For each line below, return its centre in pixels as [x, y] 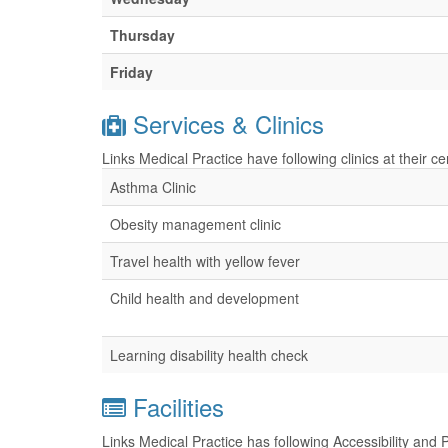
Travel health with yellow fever [205, 261]
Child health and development [204, 298]
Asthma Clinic [153, 187]
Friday [131, 72]
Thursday [142, 35]
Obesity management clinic [195, 224]
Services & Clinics [225, 123]
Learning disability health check [209, 355]
